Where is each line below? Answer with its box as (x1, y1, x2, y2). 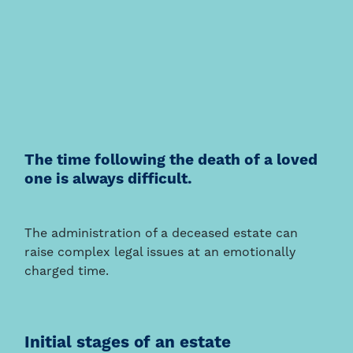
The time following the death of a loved (24, 153, 318, 169)
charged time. (24, 266, 110, 279)
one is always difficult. (24, 172, 193, 188)
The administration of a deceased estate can (24, 228, 299, 241)
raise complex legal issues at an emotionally (24, 247, 296, 260)
